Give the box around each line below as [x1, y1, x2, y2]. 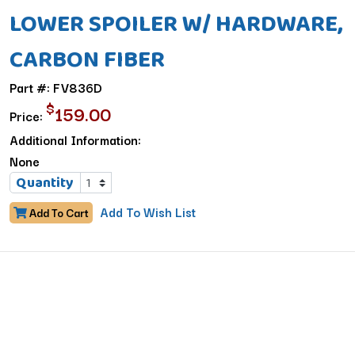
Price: [9, 106, 46, 125]
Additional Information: [9, 130, 141, 149]
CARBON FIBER [9, 41, 165, 76]
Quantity [16, 172, 74, 193]
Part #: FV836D [9, 78, 102, 97]
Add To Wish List [99, 202, 196, 221]
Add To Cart [26, 204, 89, 221]
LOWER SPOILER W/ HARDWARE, [9, 6, 343, 40]
